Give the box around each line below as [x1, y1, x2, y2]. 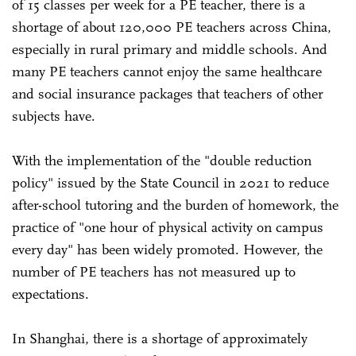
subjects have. [12, 106, 95, 125]
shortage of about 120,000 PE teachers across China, [12, 17, 331, 36]
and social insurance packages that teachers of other [12, 84, 323, 103]
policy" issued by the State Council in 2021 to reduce [12, 173, 329, 192]
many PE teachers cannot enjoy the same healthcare [12, 62, 322, 80]
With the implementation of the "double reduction [12, 151, 311, 169]
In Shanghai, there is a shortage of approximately [12, 329, 308, 347]
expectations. [12, 284, 93, 303]
